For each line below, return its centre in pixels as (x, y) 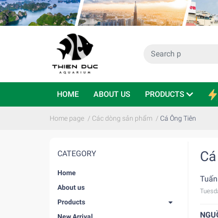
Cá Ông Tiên (178, 118)
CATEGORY (77, 153)
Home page (67, 118)
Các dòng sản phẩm (122, 118)
